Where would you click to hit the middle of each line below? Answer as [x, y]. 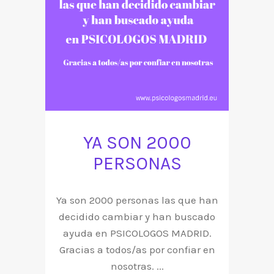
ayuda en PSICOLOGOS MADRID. [137, 233]
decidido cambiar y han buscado [137, 217]
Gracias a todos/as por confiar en [137, 250]
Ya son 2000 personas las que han [137, 200]
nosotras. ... [137, 266]
